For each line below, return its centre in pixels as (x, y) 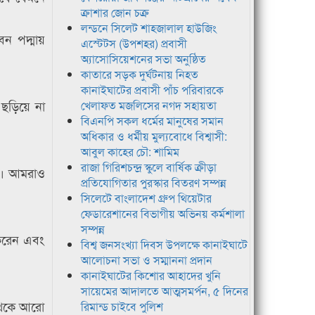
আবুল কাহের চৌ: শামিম (130, 152)
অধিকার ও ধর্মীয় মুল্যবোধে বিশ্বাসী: (154, 136)
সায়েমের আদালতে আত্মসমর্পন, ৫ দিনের (164, 291)
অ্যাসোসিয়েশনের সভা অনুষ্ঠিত (143, 59)
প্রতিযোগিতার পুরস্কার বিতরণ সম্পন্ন (153, 183)
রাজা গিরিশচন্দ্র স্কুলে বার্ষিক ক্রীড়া (148, 167)
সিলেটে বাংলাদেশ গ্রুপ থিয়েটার (146, 198)
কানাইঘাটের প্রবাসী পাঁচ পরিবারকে (152, 90)
